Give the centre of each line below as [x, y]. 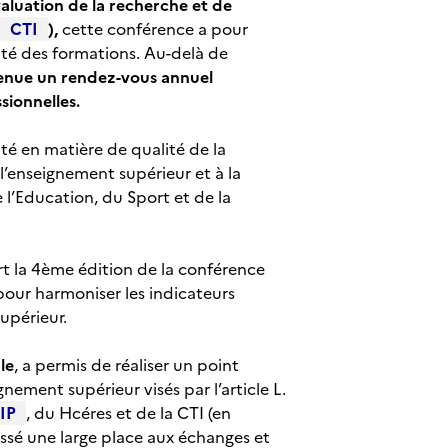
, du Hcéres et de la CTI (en [128, 413]
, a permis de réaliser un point [126, 365]
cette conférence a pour [153, 29]
